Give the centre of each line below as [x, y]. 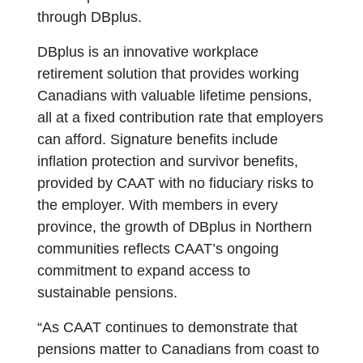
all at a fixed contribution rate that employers [181, 117]
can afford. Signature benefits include [158, 139]
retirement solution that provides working [169, 74]
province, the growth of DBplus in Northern [175, 227]
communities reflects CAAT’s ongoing [158, 249]
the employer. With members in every [158, 205]
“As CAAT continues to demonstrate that [168, 327]
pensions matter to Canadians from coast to [179, 349]
